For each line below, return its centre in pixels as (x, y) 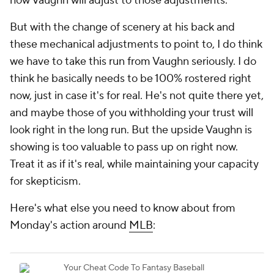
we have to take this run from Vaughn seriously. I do (133, 61)
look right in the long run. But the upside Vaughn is (131, 130)
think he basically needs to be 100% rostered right (131, 79)
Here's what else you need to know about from (123, 208)
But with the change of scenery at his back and (122, 27)
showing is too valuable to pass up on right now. (124, 147)
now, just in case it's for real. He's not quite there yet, (137, 96)
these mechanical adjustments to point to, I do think (136, 44)
